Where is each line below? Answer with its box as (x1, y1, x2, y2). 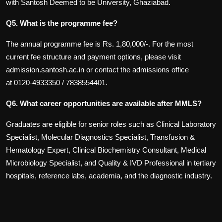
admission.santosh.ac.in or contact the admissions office (6, 65, 189, 74)
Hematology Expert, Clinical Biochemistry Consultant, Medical (6, 146, 206, 155)
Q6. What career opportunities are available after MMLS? (6, 99, 202, 108)
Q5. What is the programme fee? (6, 19, 117, 28)
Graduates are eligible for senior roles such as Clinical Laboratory (6, 120, 216, 129)
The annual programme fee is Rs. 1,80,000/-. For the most (6, 40, 193, 49)
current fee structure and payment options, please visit (6, 53, 181, 61)
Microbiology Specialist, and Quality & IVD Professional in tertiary (6, 159, 216, 167)
